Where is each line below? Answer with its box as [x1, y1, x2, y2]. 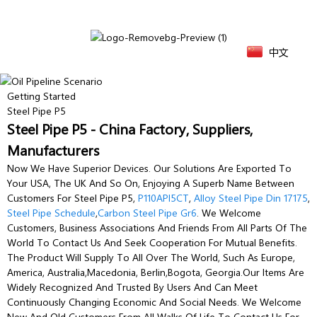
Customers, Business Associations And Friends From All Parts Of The [7, 220, 307, 234]
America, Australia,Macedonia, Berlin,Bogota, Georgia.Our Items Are [7, 265, 304, 279]
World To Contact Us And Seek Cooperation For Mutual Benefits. [7, 235, 297, 249]
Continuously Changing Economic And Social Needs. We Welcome [7, 294, 301, 309]
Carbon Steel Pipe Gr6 [98, 205, 197, 219]
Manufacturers [7, 139, 99, 159]
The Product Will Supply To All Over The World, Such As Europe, [7, 250, 295, 264]
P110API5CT [138, 190, 189, 204]
